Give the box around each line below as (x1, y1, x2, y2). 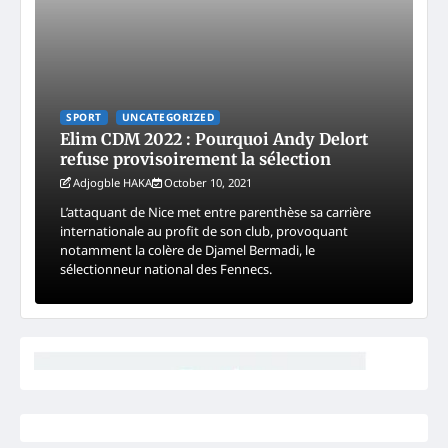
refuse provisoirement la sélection (60, 148, 331, 169)
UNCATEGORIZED (121, 109, 214, 124)
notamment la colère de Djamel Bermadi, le (60, 240, 315, 259)
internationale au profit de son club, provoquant (60, 221, 348, 240)
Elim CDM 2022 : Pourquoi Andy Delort (60, 128, 368, 149)
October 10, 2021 (164, 174, 252, 190)
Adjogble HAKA (73, 174, 152, 190)
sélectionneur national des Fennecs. (60, 259, 272, 278)
